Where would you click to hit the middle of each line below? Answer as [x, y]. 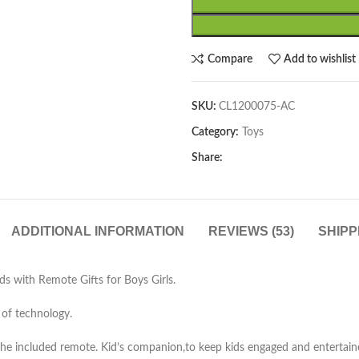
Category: [215, 132]
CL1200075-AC [257, 107]
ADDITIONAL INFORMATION [98, 231]
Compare [230, 59]
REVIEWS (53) [251, 231]
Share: [207, 158]
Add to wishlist [320, 59]
